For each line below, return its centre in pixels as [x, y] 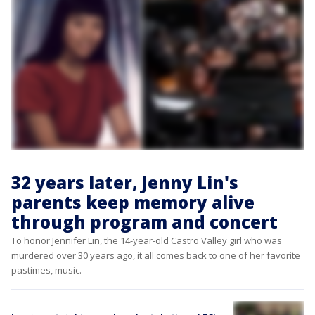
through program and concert [144, 221]
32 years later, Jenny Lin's [125, 182]
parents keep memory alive [133, 202]
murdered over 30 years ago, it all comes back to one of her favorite [156, 255]
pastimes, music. [46, 270]
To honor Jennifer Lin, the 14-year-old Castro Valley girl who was [147, 240]
